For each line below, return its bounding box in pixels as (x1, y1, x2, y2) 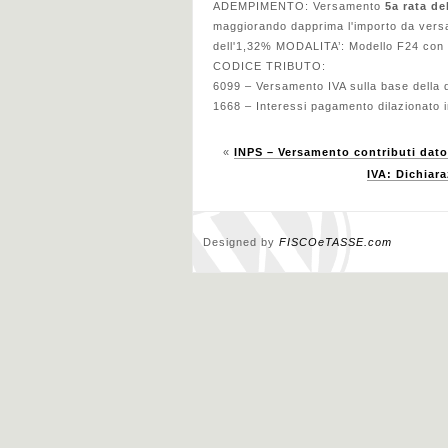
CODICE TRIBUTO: (213, 60, 326, 72)
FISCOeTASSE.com (279, 236, 392, 248)
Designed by (203, 236, 279, 248)
